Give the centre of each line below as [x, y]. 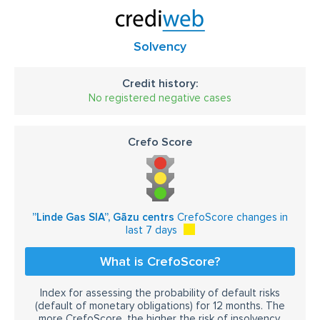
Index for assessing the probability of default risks [160, 293]
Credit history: [160, 84]
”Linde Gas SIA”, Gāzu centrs [103, 217]
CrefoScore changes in [231, 217]
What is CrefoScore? [160, 261]
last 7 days [151, 230]
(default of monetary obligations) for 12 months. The [160, 306]
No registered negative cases [160, 98]
